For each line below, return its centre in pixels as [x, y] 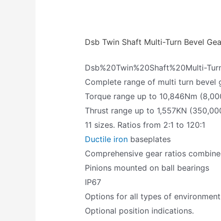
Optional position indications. [140, 211]
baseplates [149, 139]
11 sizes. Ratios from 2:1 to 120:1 [145, 125]
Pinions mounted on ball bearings [147, 168]
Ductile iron [107, 139]
